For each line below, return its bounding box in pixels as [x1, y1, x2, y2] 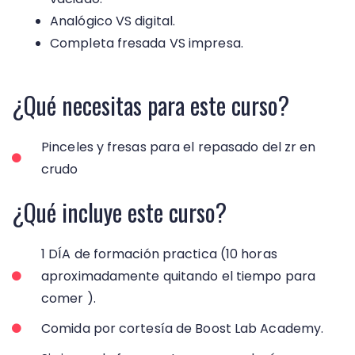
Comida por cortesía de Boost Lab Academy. [41, 319, 324, 338]
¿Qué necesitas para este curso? [12, 87, 289, 124]
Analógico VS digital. [50, 12, 176, 31]
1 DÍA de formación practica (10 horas [41, 245, 277, 264]
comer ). [41, 289, 96, 308]
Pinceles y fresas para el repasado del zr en [41, 138, 316, 157]
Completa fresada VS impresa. [50, 34, 243, 53]
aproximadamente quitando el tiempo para [41, 267, 315, 286]
